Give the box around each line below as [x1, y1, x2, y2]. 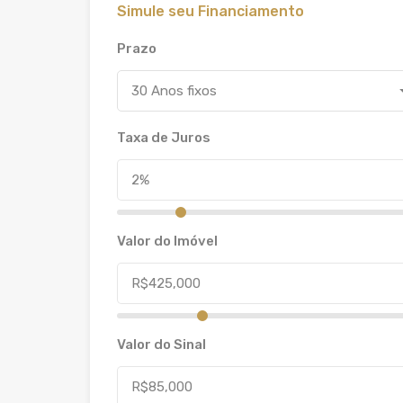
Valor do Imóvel [117, 232, 218, 249]
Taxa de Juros [117, 129, 210, 146]
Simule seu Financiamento [117, 2, 304, 20]
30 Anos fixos [131, 82, 217, 99]
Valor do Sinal [117, 336, 206, 353]
